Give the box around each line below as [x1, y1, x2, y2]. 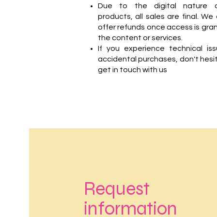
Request [84, 178, 150, 200]
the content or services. [98, 34, 183, 42]
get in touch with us [98, 66, 167, 74]
